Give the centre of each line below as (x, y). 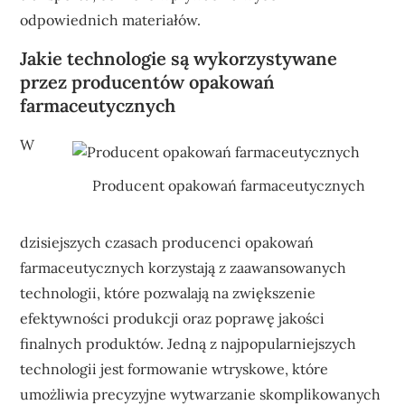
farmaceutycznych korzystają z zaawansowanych (184, 267)
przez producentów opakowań (148, 82)
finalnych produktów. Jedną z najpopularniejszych (188, 343)
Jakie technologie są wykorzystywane (179, 58)
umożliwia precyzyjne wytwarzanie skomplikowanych (201, 394)
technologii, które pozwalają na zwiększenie (168, 292)
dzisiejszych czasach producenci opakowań (167, 242)
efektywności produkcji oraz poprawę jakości (173, 318)
